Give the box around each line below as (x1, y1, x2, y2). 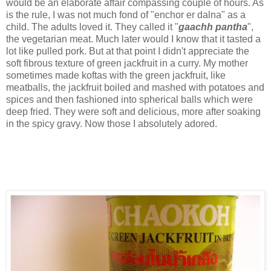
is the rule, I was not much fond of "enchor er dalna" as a (6, 9, 246, 20)
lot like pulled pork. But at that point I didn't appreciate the (6, 45, 249, 56)
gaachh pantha (178, 21, 247, 32)
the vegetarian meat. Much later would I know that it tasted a (6, 33, 261, 44)
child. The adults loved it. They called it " (6, 21, 178, 32)
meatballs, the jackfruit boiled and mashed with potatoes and (6, 82, 264, 93)
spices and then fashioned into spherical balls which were (6, 94, 253, 105)
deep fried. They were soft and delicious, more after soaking (6, 106, 261, 117)
